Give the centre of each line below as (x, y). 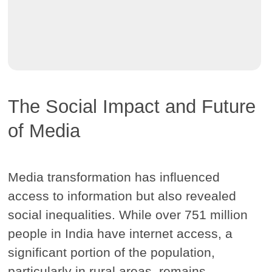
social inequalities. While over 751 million (128, 214)
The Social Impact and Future (132, 106)
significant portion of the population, (112, 252)
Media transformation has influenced (114, 177)
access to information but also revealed (122, 195)
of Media (44, 131)
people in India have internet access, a (121, 233)
